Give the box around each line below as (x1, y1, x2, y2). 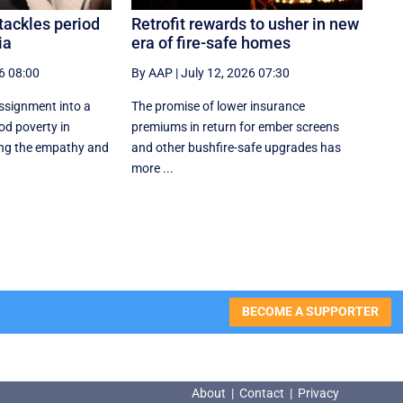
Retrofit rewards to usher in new (131, 13, 360, 33)
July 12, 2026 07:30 (181, 65, 291, 80)
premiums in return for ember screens (131, 119, 340, 134)
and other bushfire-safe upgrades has (131, 139, 342, 155)
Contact (238, 386, 284, 400)
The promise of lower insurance (131, 98, 306, 113)
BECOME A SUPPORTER (241, 304, 379, 319)
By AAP (131, 65, 174, 80)
